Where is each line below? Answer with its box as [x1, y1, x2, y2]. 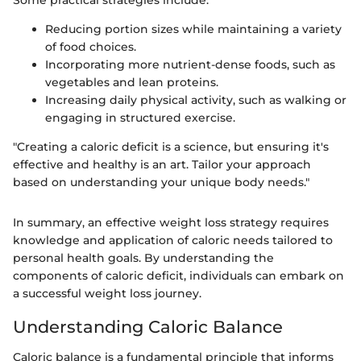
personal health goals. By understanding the [13, 250, 274, 265]
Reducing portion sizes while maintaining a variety [45, 21, 342, 36]
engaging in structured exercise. [45, 110, 235, 125]
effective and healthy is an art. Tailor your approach [13, 156, 311, 172]
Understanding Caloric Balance [13, 316, 283, 337]
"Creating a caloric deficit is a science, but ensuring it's [13, 139, 329, 154]
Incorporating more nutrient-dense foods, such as [45, 56, 335, 72]
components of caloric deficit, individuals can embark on [13, 268, 344, 283]
